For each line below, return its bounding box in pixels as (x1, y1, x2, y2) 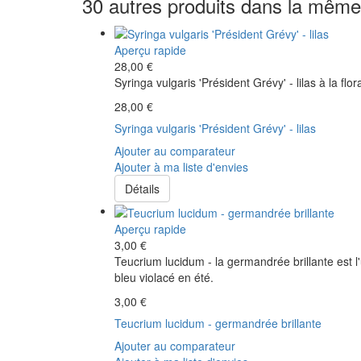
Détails (125, 180, 160, 197)
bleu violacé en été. (114, 268, 214, 285)
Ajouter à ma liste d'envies (114, 159, 248, 176)
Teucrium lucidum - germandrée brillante (114, 314, 322, 331)
